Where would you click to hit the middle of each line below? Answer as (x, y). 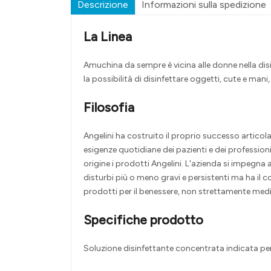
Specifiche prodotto (143, 220)
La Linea (108, 37)
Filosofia (109, 108)
